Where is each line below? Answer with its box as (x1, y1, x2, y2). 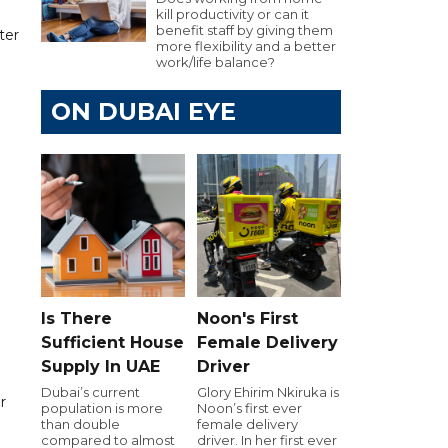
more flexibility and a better (156, 38, 336, 54)
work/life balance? (156, 54, 275, 70)
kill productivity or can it (156, 6, 309, 22)
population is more (41, 399, 163, 416)
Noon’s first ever (197, 399, 302, 416)
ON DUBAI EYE (51, 97, 236, 126)
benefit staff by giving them (156, 22, 333, 38)
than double (41, 415, 120, 432)
